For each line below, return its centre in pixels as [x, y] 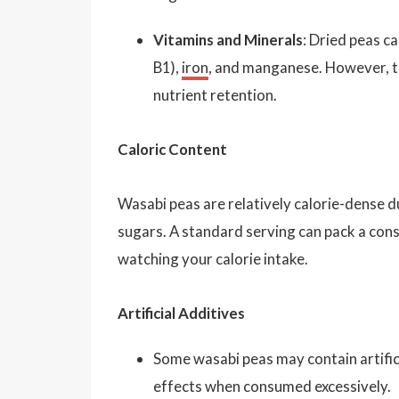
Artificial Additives [181, 313]
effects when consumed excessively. [272, 386]
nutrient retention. [215, 94]
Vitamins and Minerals [228, 39]
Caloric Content [172, 149]
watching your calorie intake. [213, 258]
